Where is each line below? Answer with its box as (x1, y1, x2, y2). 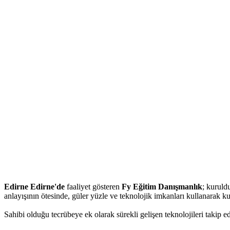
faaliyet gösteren (65, 182, 122, 191)
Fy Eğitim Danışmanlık (122, 182, 202, 191)
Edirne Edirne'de (4, 182, 65, 191)
